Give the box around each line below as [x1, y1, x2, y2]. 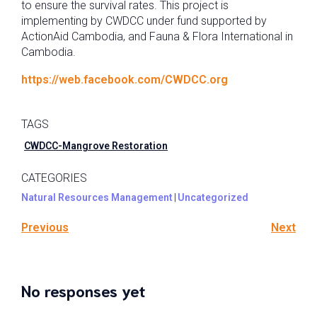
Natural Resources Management [21, 192, 173, 204]
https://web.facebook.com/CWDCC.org [21, 73, 228, 87]
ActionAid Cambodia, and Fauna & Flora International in [21, 30, 293, 44]
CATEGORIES [21, 171, 87, 185]
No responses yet [21, 279, 145, 300]
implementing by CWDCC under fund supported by [21, 14, 267, 28]
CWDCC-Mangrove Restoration [24, 140, 168, 152]
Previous [21, 221, 69, 235]
